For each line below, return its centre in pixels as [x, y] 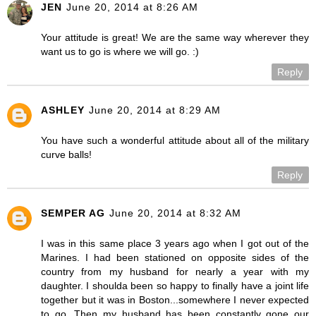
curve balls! [66, 155]
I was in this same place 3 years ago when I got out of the [175, 243]
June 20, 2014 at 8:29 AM [155, 110]
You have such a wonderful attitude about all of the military [175, 141]
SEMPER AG [73, 213]
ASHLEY [63, 110]
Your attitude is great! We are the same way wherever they [175, 38]
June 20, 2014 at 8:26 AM [132, 7]
